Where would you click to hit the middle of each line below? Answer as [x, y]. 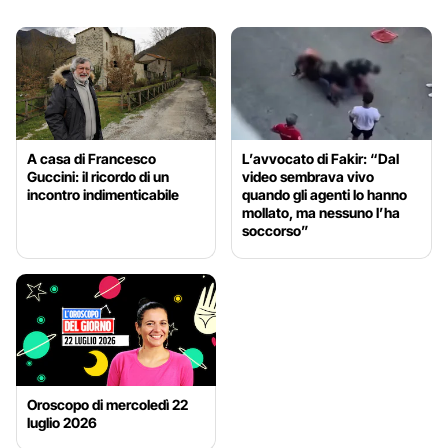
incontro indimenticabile [103, 194]
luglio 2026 [62, 423]
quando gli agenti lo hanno [325, 194]
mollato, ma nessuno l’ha [321, 212]
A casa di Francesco [91, 158]
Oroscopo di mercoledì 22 [107, 405]
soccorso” [276, 230]
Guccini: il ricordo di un [98, 176]
